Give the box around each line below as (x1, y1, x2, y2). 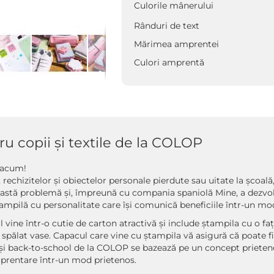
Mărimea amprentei (133, 39, 219, 50)
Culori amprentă (133, 57, 204, 68)
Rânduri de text (133, 20, 199, 31)
